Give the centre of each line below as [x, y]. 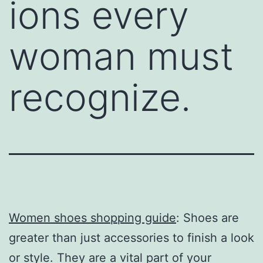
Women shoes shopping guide [92, 218]
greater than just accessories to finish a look [131, 237]
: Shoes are [208, 218]
